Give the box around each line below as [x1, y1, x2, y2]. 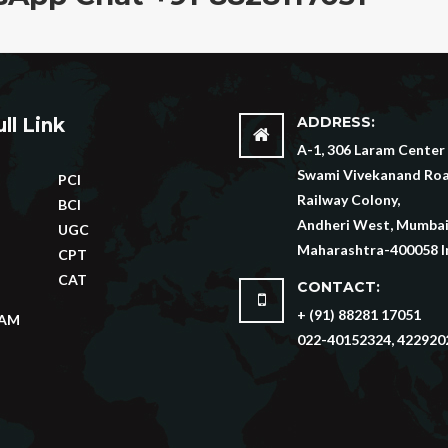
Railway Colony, [296, 191, 400, 209]
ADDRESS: [296, 113, 375, 132]
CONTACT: [296, 278, 380, 297]
